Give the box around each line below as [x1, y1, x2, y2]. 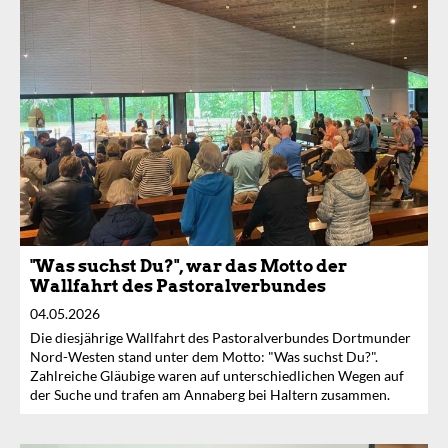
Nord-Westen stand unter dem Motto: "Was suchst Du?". [30, 347, 378, 365]
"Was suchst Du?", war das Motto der [30, 255, 347, 276]
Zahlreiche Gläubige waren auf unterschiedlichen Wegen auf [30, 366, 404, 384]
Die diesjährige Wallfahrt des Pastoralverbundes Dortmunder [30, 328, 411, 346]
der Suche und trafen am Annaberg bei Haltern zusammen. [30, 385, 390, 403]
